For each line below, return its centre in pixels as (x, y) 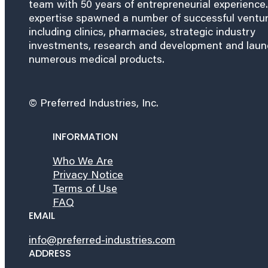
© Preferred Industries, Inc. (94, 102)
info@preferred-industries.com (102, 239)
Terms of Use (85, 188)
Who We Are (83, 160)
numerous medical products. (97, 58)
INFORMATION (85, 136)
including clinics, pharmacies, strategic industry (142, 31)
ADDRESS (50, 253)
